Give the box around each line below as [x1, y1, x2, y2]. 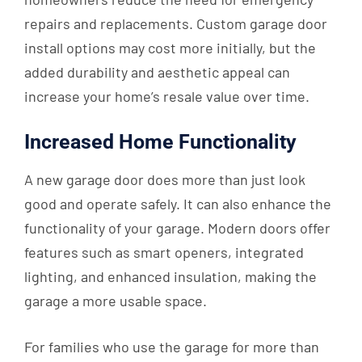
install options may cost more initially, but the [24, 39, 316, 57]
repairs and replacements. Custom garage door [24, 15, 327, 33]
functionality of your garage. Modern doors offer [24, 219, 330, 238]
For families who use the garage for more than [24, 338, 319, 356]
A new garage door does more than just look [24, 170, 305, 189]
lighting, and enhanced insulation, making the [24, 267, 317, 286]
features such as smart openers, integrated [24, 243, 304, 262]
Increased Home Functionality [24, 130, 297, 154]
